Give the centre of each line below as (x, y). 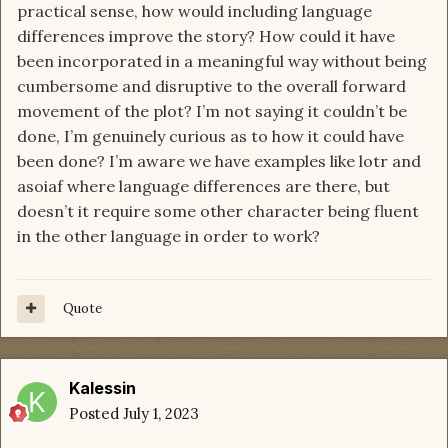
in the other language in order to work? (168, 236)
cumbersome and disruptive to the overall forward (211, 86)
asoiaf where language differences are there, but (203, 186)
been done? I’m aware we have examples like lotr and (219, 161)
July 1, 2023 (161, 414)
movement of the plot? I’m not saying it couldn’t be (212, 111)
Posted (96, 414)
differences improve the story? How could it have (206, 36)
